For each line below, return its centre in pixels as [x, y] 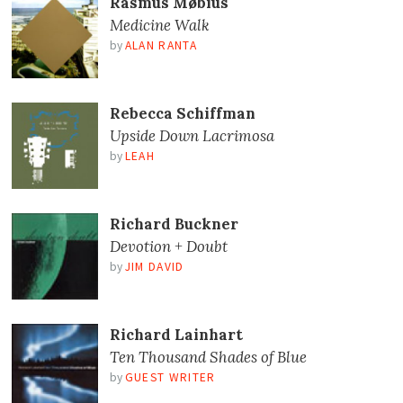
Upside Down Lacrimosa [192, 135]
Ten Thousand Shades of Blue [208, 358]
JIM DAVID [154, 267]
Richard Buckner [174, 224]
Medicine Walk [159, 25]
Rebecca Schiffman [182, 113]
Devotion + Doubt [168, 247]
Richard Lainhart [176, 335]
